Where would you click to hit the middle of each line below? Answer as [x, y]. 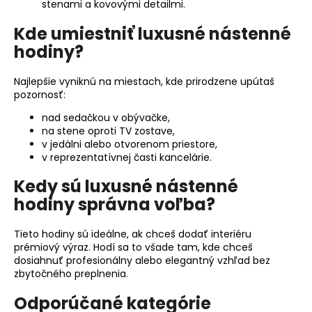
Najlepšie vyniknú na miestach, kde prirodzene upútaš [144, 81]
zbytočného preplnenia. [71, 274]
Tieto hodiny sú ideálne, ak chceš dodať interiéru [133, 234]
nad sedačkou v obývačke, [106, 117]
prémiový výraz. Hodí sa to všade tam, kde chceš [133, 248]
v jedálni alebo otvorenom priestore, [130, 144]
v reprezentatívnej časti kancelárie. [127, 157]
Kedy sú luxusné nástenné [126, 187]
